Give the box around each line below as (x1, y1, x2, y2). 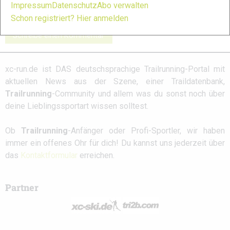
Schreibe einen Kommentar (13, 31, 105, 41)
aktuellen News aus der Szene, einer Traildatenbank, (5, 76, 225, 87)
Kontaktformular (21, 150, 78, 161)
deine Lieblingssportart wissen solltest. (5, 101, 148, 111)
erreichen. (78, 150, 114, 161)
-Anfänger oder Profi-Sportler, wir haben (68, 126, 225, 136)
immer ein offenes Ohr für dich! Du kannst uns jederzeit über (5, 138, 225, 148)
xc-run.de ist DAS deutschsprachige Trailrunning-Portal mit (5, 64, 225, 74)
